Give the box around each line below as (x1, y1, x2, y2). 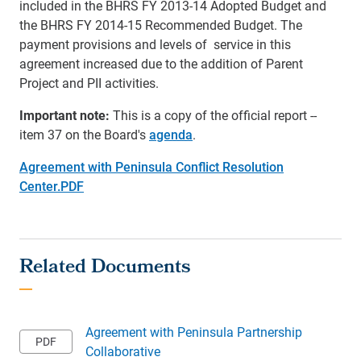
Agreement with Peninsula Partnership (85, 323, 302, 340)
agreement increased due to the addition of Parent (19, 55, 303, 72)
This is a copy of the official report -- (110, 106, 317, 123)
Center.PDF (19, 177, 84, 194)
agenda (149, 126, 193, 143)
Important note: (19, 106, 110, 123)
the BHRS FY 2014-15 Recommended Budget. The (19, 16, 302, 33)
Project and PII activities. (19, 74, 159, 91)
